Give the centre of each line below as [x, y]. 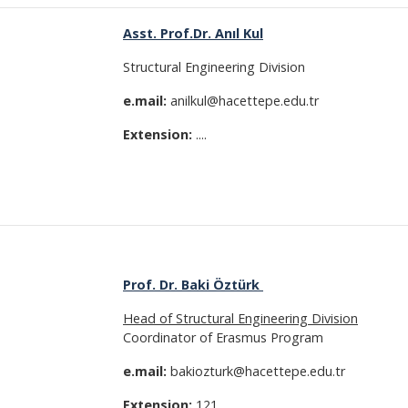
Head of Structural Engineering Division [240, 318]
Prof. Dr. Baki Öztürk [193, 285]
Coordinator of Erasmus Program [223, 337]
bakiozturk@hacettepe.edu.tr [256, 371]
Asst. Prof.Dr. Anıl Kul [193, 33]
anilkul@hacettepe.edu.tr [245, 101]
